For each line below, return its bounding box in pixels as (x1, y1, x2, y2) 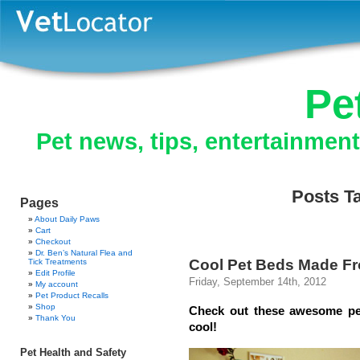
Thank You (35, 313, 76, 322)
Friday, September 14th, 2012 (189, 276, 326, 288)
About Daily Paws (35, 215, 100, 223)
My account (35, 280, 78, 288)
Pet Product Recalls (35, 291, 108, 300)
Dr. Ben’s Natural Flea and (35, 248, 133, 257)
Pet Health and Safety (20, 346, 126, 358)
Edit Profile (35, 268, 76, 277)
